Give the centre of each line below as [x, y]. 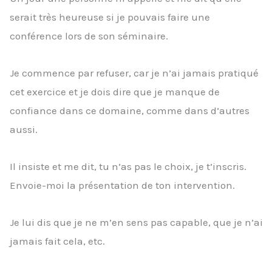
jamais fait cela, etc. [57, 241]
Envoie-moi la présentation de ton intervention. [122, 185]
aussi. [24, 130]
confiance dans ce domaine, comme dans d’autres [130, 111]
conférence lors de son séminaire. [89, 36]
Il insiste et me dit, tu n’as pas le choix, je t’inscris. [128, 166]
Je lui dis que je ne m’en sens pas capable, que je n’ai [136, 222]
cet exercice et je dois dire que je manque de [115, 92]
